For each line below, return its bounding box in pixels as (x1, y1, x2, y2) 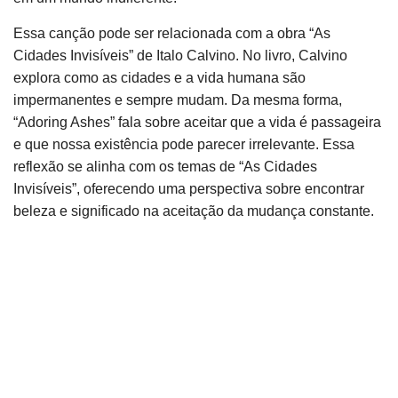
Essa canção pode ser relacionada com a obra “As (13, 26, 330, 41)
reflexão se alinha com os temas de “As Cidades (13, 159, 317, 174)
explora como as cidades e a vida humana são (13, 70, 306, 85)
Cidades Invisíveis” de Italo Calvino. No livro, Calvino (13, 48, 347, 63)
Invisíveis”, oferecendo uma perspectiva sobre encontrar (13, 181, 364, 196)
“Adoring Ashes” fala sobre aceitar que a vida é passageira (13, 115, 381, 130)
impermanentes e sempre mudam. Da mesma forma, (13, 92, 342, 107)
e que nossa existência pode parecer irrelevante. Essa (13, 137, 354, 152)
